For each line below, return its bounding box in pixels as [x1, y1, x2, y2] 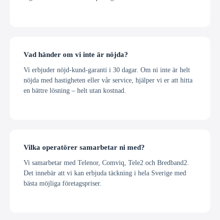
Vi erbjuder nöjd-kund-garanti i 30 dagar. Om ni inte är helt [24, 65, 190, 74]
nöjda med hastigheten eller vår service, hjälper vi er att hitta [24, 76, 192, 84]
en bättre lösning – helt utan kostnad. [24, 86, 126, 94]
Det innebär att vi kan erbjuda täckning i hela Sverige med [24, 168, 186, 177]
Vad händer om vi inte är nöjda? [24, 50, 128, 58]
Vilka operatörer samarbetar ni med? [24, 143, 145, 151]
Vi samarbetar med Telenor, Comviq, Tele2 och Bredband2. [24, 158, 189, 166]
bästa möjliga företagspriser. [24, 179, 102, 187]
